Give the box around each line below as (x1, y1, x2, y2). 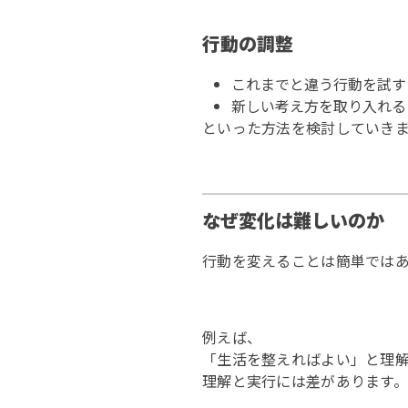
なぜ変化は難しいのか (202, 207, 384, 233)
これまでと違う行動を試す (231, 73, 406, 95)
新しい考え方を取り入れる (231, 95, 406, 117)
